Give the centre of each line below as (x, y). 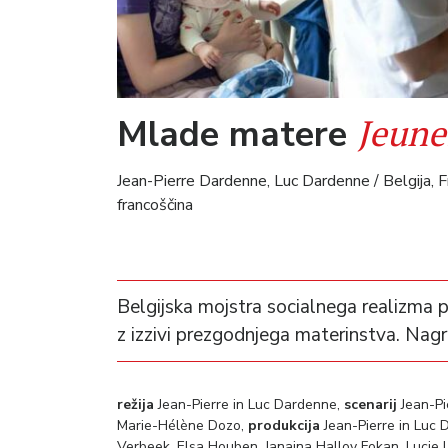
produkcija (284, 425)
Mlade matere (237, 133)
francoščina (155, 204)
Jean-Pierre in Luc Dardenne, (249, 404)
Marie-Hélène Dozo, (182, 425)
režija (135, 404)
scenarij (370, 404)
